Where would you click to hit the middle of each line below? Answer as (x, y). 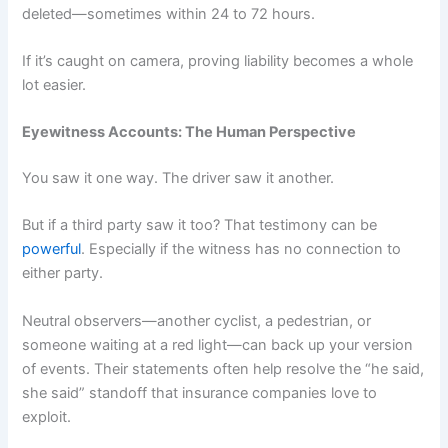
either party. (63, 273)
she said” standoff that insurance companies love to (200, 392)
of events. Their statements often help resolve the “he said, (223, 368)
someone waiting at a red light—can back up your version (218, 344)
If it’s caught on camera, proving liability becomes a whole (218, 60)
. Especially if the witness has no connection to (241, 249)
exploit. (47, 416)
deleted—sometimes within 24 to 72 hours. (169, 13)
